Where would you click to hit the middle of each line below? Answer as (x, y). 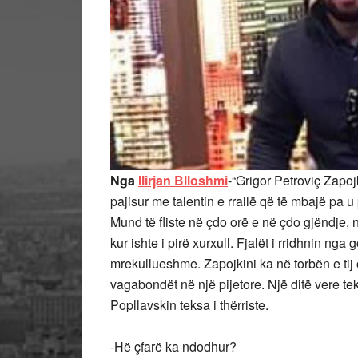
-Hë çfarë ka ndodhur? (173, 346)
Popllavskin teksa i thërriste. (189, 305)
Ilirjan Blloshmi (183, 180)
